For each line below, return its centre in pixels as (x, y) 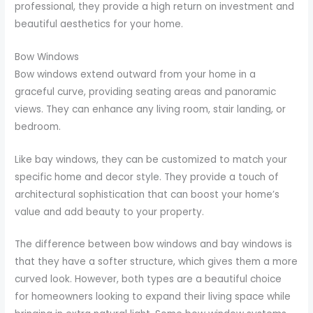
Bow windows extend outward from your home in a (136, 74)
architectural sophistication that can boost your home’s (147, 194)
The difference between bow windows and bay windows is (154, 245)
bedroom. (38, 126)
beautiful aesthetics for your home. (99, 24)
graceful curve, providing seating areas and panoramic (146, 92)
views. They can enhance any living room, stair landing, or (151, 109)
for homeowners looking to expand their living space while (153, 297)
